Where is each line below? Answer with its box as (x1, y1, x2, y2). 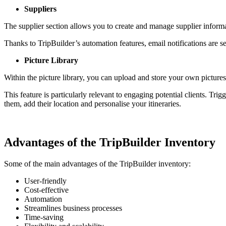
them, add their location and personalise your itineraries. (4, 99, 181, 108)
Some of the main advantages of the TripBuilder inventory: (4, 159, 191, 168)
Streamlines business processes (24, 204, 122, 213)
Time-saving (24, 213, 64, 222)
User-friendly (24, 177, 67, 186)
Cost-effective (24, 186, 69, 195)
